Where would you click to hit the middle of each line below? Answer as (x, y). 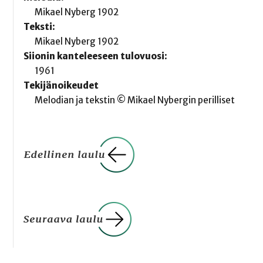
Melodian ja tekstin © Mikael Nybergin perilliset (135, 100)
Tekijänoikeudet (61, 86)
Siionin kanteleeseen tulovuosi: (95, 56)
